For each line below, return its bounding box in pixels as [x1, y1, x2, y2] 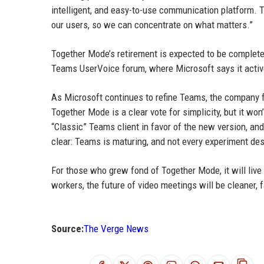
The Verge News [84, 223, 148, 235]
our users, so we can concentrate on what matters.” [51, 19, 253, 31]
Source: [51, 223, 84, 235]
